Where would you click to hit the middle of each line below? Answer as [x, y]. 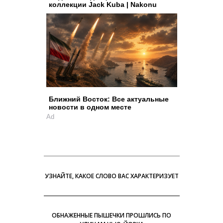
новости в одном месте [90, 107]
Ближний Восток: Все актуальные [109, 99]
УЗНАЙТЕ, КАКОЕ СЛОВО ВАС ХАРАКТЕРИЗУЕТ [111, 176]
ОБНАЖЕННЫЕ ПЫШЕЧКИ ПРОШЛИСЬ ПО [111, 215]
